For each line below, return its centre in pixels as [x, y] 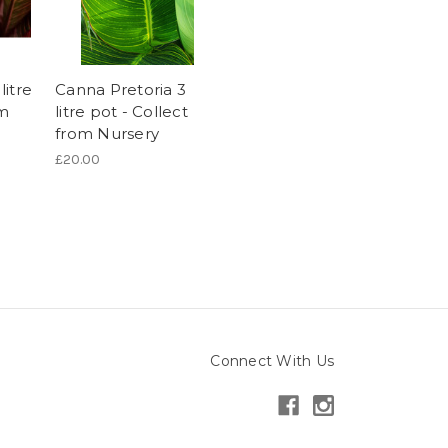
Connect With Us [272, 360]
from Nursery [107, 133]
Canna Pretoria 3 [120, 89]
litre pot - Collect [121, 111]
